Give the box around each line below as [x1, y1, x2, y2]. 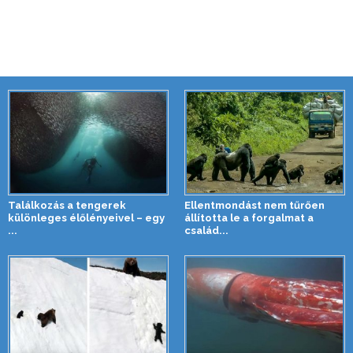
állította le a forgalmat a [184, 212, 314, 225]
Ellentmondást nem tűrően [184, 199, 325, 212]
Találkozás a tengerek [8, 199, 126, 212]
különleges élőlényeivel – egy [8, 212, 165, 225]
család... [184, 225, 229, 237]
